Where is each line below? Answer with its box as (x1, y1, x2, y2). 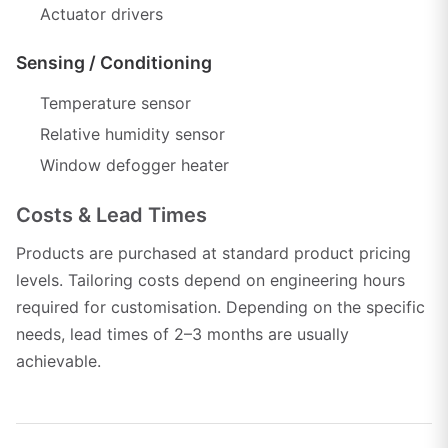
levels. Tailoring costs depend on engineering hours (16, 269, 405, 290)
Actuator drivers (40, 4, 163, 25)
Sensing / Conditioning (16, 52, 212, 74)
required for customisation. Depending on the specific (16, 296, 425, 317)
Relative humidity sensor (40, 123, 225, 144)
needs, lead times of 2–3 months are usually (16, 323, 349, 344)
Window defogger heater (40, 154, 229, 175)
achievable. (16, 350, 101, 371)
